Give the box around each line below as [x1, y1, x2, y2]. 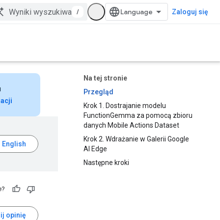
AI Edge [83, 145, 107, 153]
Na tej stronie [83, 74, 127, 82]
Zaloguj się [172, 8, 208, 16]
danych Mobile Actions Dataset [83, 121, 179, 129]
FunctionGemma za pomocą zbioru [83, 111, 192, 119]
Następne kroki [83, 159, 129, 166]
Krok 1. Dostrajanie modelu [83, 102, 166, 110]
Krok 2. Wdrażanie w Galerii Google [83, 135, 189, 143]
